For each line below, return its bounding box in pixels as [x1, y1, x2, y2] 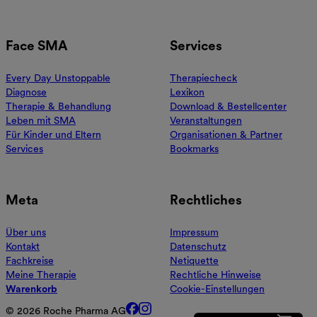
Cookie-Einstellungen [170, 282, 265, 294]
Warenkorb [6, 282, 57, 294]
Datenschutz [170, 240, 226, 252]
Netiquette [170, 254, 219, 266]
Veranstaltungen [170, 115, 242, 127]
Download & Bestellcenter [170, 100, 287, 113]
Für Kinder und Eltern [6, 129, 101, 141]
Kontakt [6, 240, 40, 252]
